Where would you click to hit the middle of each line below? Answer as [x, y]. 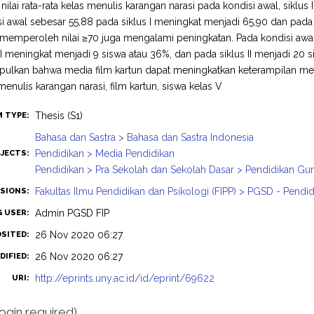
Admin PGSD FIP [73, 213]
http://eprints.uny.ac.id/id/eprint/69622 [125, 278]
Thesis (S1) [59, 116]
